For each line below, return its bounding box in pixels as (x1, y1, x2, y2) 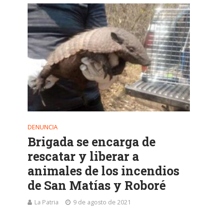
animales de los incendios (27, 162, 179, 179)
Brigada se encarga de (27, 133, 155, 150)
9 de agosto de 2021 (73, 198, 131, 206)
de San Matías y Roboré (27, 177, 166, 193)
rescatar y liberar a (27, 148, 139, 164)
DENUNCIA (27, 123, 58, 131)
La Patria (34, 198, 59, 206)
